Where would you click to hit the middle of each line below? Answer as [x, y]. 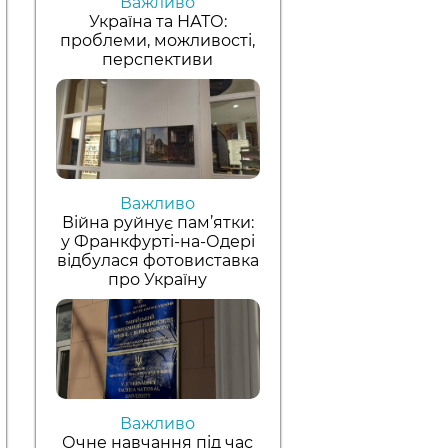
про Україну [158, 279]
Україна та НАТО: [157, 21]
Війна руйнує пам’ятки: [157, 222]
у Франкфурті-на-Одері [157, 241]
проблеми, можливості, [158, 40]
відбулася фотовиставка [157, 260]
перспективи [158, 59]
